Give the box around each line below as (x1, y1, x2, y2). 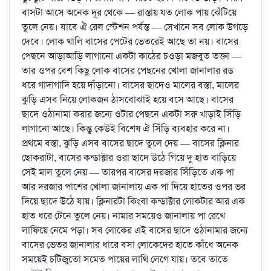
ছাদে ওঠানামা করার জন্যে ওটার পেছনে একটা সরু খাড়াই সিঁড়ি (22, 108, 241, 121)
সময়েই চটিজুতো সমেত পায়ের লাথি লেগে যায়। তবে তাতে (22, 253, 228, 266)
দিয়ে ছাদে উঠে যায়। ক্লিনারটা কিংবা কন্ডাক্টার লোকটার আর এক (22, 195, 245, 208)
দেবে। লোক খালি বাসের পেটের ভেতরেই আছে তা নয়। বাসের (22, 35, 238, 48)
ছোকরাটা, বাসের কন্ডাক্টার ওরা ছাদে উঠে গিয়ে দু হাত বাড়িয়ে (22, 151, 236, 165)
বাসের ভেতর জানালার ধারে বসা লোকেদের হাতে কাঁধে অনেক (22, 238, 238, 252)
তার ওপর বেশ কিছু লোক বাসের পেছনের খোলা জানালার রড (22, 64, 233, 77)
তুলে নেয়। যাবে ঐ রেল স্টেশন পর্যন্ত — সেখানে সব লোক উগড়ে (22, 21, 248, 34)
